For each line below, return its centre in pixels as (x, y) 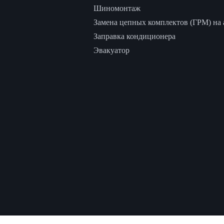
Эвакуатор (111, 50)
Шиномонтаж (117, 8)
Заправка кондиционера (134, 36)
